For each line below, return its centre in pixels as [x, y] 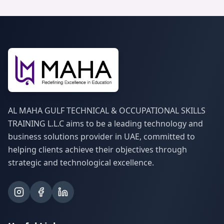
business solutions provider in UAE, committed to [101, 136]
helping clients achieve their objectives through [97, 149]
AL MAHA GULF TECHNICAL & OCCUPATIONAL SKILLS [107, 110]
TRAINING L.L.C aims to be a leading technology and [105, 123]
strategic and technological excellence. [81, 162]
